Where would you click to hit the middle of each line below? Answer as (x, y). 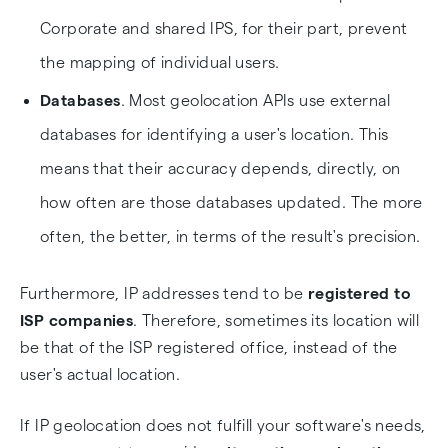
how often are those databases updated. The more (231, 202)
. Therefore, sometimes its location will (276, 320)
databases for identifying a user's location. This (214, 134)
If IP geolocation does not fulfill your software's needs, (223, 425)
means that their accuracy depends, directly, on (220, 168)
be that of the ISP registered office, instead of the (209, 347)
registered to (359, 293)
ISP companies (77, 320)
